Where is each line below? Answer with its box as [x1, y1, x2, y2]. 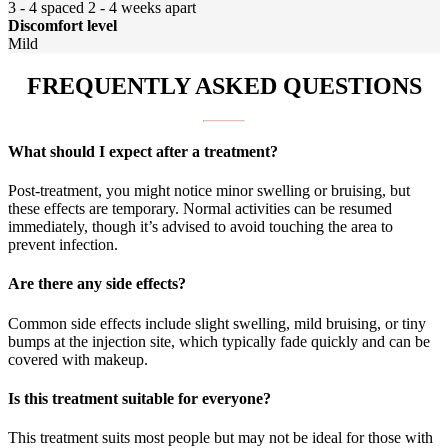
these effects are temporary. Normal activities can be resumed [8, 200, 392, 218]
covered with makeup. [8, 350, 148, 368]
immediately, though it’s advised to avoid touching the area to [8, 218, 393, 236]
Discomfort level [8, 16, 117, 34]
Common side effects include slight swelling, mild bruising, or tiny [8, 314, 426, 332]
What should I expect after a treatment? [8, 142, 278, 160]
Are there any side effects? [8, 275, 186, 293]
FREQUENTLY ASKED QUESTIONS [26, 72, 422, 99]
